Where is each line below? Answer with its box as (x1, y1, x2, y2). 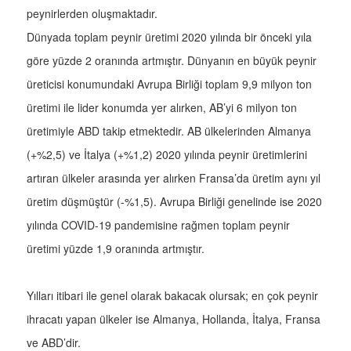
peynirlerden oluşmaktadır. (27, 5, 161, 22)
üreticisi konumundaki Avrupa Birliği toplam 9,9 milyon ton (27, 76, 312, 92)
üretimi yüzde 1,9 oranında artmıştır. (27, 241, 208, 257)
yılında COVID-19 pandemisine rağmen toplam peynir (27, 217, 290, 233)
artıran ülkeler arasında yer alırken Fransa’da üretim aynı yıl (27, 170, 320, 186)
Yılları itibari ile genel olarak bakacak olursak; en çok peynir (27, 288, 318, 304)
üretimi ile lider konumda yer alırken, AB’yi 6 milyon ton (27, 100, 297, 116)
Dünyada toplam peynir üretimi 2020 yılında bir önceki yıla (27, 29, 312, 45)
